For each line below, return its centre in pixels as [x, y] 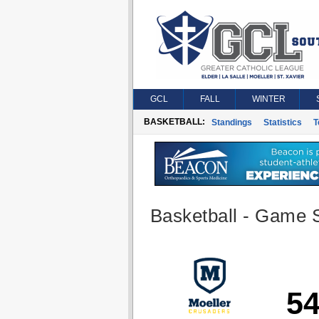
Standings [231, 122]
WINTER [268, 99]
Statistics [282, 122]
